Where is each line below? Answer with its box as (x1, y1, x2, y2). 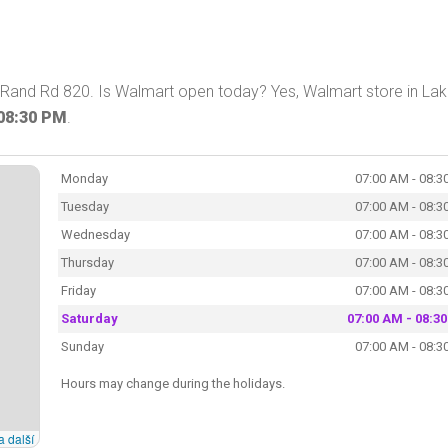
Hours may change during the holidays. (60, 375, 285, 391)
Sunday (60, 338, 104, 354)
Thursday (60, 254, 114, 270)
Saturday (60, 310, 118, 326)
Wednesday (60, 226, 130, 242)
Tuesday (60, 198, 109, 214)
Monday (60, 170, 108, 186)
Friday (60, 282, 96, 298)
